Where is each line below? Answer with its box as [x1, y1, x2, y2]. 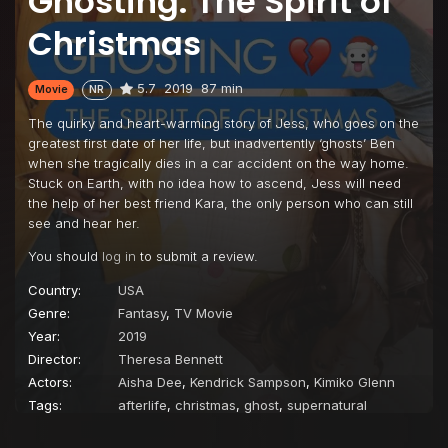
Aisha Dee [118, 373, 182, 390]
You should [28, 247, 102, 264]
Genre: [28, 304, 70, 321]
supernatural [287, 396, 367, 413]
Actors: [28, 373, 72, 390]
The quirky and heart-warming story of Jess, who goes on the [28, 114, 419, 131]
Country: [28, 281, 81, 298]
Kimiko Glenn [314, 373, 395, 390]
